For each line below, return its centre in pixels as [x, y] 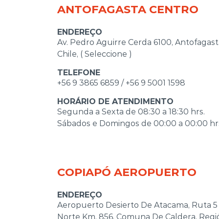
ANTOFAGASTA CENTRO [128, 9]
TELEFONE [79, 72]
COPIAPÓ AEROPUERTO [127, 172]
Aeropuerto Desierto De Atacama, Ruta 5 [137, 205]
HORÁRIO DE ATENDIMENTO [115, 101]
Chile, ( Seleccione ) [95, 54]
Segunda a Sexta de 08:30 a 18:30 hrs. [131, 111]
